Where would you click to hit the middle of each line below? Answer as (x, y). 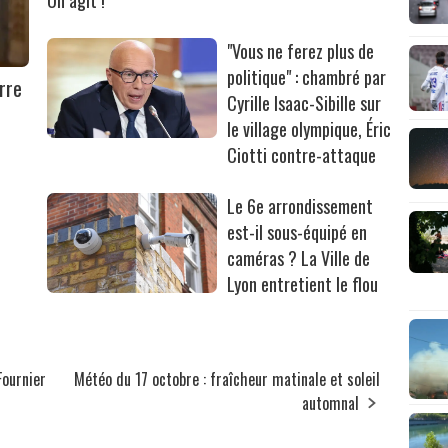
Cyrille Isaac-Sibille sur (304, 102)
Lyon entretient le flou (303, 283)
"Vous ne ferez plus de (301, 50)
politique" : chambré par (307, 76)
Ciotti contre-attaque (302, 154)
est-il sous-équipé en (297, 231)
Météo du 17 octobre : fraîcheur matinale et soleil (227, 378)
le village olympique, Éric (309, 128)
